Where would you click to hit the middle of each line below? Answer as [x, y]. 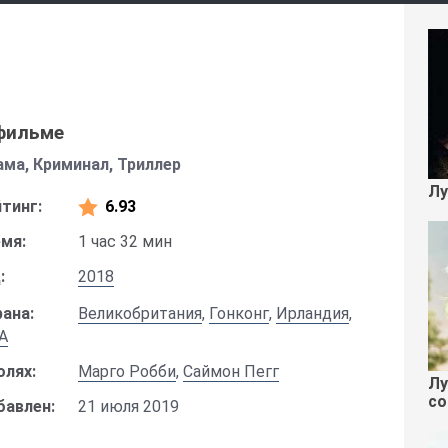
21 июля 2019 [128, 406]
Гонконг [239, 313]
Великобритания [140, 313]
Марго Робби [127, 371]
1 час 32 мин [125, 241]
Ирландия [312, 313]
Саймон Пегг [231, 371]
